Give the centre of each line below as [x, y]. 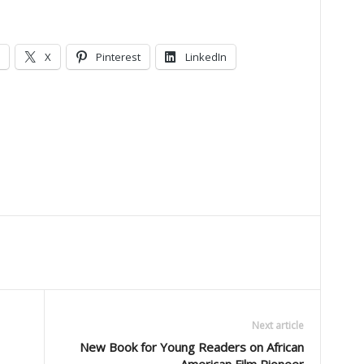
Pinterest [118, 57]
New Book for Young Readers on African [191, 347]
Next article [277, 325]
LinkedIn [206, 57]
